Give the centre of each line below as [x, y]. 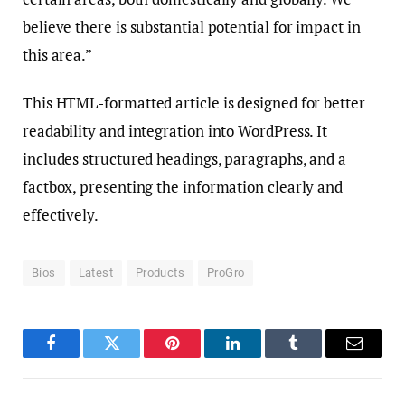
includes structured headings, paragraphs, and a [185, 158]
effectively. [61, 214]
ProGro [226, 272]
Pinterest [199, 357]
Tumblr [316, 357]
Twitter [134, 357]
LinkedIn [261, 357]
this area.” [58, 54]
